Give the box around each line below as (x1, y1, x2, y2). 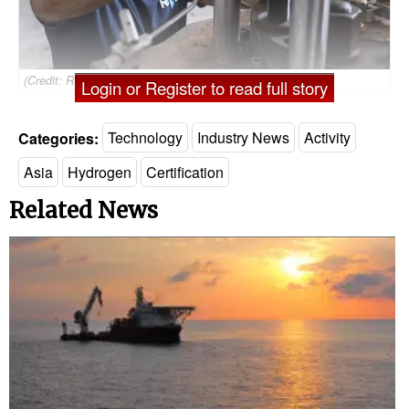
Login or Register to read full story (81, 75, 328, 100)
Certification (146, 162, 224, 184)
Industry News (197, 127, 289, 149)
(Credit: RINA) (24, 71, 98, 89)
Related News (9, 195, 158, 225)
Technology (108, 127, 183, 149)
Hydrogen (68, 162, 131, 184)
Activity (304, 127, 351, 149)
